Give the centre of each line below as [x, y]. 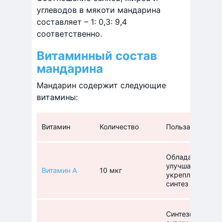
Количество [119, 127]
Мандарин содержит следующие [101, 85]
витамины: [57, 97]
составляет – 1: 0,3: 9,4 [82, 22]
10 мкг [111, 170]
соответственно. [69, 34]
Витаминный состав [97, 56]
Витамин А [59, 170]
